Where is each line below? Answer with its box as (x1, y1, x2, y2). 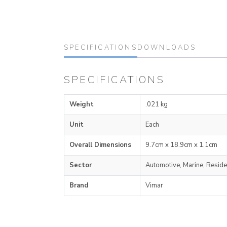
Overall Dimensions (69, 140, 131, 149)
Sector (69, 160, 92, 170)
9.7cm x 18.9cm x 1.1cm (145, 140, 217, 149)
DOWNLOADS (137, 43, 197, 52)
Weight (69, 99, 94, 109)
